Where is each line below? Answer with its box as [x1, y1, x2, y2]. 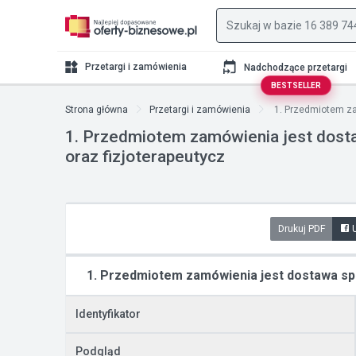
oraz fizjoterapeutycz [65, 147, 225, 166]
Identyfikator [75, 308, 141, 320]
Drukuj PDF [277, 223, 326, 234]
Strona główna [65, 104, 128, 115]
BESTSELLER [270, 81, 321, 90]
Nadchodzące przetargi [243, 61, 347, 73]
